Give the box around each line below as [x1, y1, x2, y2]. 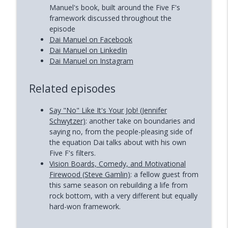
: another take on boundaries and [85, 116, 195, 126]
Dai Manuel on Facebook [49, 35, 132, 45]
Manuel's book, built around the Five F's [49, 3, 180, 13]
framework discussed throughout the [49, 13, 172, 23]
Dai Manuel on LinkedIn [49, 45, 127, 55]
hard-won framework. [49, 202, 121, 212]
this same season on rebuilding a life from [49, 180, 188, 190]
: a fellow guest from [130, 169, 198, 180]
